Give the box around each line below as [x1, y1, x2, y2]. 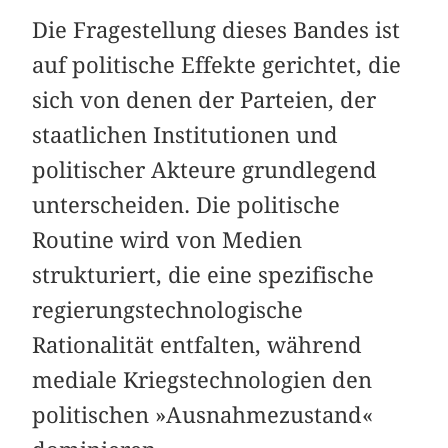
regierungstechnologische [32, 296, 304, 323]
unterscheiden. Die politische [32, 191, 341, 218]
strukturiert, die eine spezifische [32, 261, 375, 288]
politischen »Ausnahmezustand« [32, 401, 374, 428]
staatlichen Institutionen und [32, 121, 339, 148]
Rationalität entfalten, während [32, 331, 363, 358]
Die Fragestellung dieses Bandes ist [32, 16, 401, 43]
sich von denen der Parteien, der [32, 86, 377, 113]
